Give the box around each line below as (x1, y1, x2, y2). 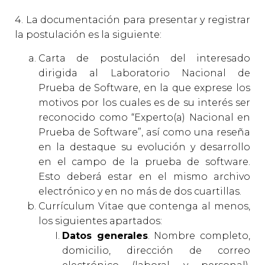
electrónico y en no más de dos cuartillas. (38, 186, 241, 197)
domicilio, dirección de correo (62, 245, 250, 256)
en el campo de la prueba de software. (38, 156, 250, 167)
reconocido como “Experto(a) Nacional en (38, 112, 250, 123)
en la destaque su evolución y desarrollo (38, 141, 250, 153)
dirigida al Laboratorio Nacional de (38, 67, 250, 79)
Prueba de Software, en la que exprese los (38, 82, 250, 93)
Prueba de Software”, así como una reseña (38, 127, 250, 138)
